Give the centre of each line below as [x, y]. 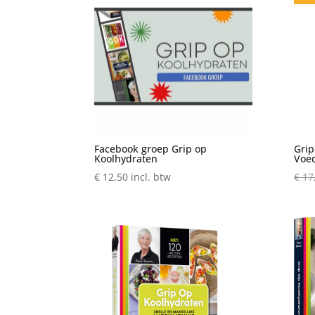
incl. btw [151, 177]
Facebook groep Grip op [151, 149]
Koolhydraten [126, 159]
